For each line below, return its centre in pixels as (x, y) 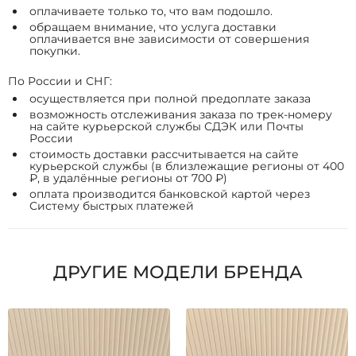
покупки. (55, 51)
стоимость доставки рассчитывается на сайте (164, 154)
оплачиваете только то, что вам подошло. (151, 11)
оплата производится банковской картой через (170, 194)
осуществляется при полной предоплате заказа (170, 99)
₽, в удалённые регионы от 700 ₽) (128, 178)
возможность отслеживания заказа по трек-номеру (181, 114)
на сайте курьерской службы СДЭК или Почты (166, 126)
